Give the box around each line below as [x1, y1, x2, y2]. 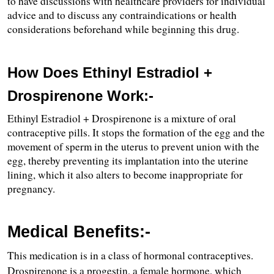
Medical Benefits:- [7, 223, 150, 242]
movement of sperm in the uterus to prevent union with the [7, 139, 259, 154]
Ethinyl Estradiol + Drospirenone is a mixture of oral [7, 111, 236, 126]
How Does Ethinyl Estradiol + [7, 64, 212, 81]
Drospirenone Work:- [7, 87, 154, 105]
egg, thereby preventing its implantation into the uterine [7, 154, 248, 168]
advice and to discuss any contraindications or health [7, 8, 237, 23]
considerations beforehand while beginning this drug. [7, 22, 239, 37]
